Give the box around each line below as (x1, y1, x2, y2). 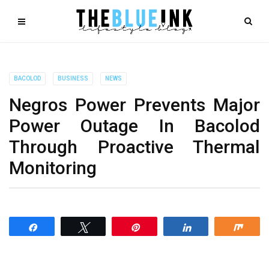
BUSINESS (58, 75, 88, 82)
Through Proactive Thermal (9, 136, 260, 157)
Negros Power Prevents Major (9, 94, 260, 115)
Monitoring (9, 157, 97, 178)
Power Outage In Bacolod (9, 115, 260, 136)
